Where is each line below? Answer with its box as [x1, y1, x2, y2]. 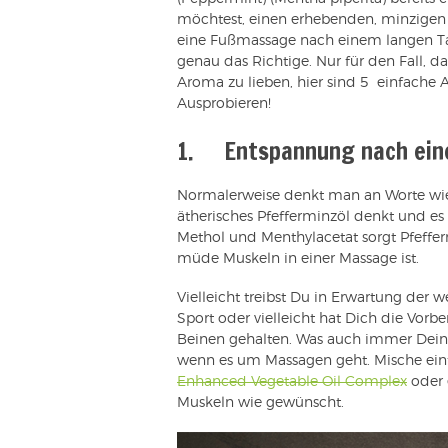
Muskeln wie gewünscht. [177, 395, 344, 410]
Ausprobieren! [177, 96, 271, 111]
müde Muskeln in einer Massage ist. [177, 251, 419, 266]
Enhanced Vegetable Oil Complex [177, 374, 407, 389]
